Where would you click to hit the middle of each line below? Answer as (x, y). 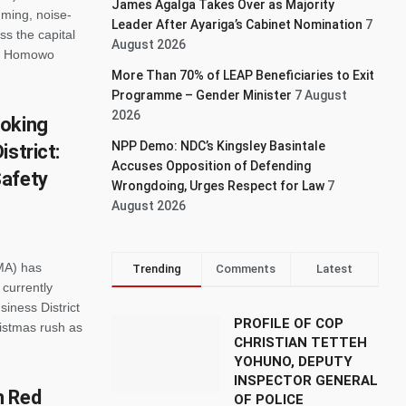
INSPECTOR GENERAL (306, 381)
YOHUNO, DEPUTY (294, 362)
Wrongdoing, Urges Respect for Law (218, 186)
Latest (334, 269)
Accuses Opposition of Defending (212, 166)
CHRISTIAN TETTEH (301, 343)
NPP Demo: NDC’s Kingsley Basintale (219, 146)
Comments (246, 269)
